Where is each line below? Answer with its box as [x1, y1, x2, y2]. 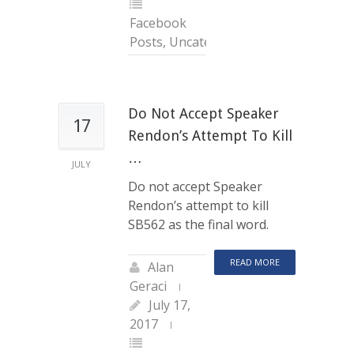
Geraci [130, 277, 167, 295]
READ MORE [230, 255, 280, 268]
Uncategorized [169, 32, 256, 51]
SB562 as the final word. [128, 215, 269, 233]
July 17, [149, 296, 190, 314]
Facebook [130, 13, 186, 32]
